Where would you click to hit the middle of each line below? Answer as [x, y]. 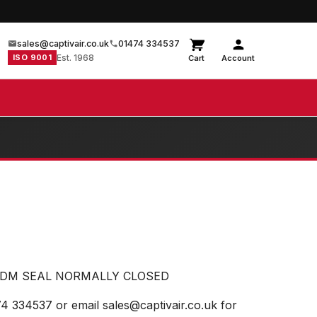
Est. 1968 [76, 57]
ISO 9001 [33, 57]
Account [238, 58]
